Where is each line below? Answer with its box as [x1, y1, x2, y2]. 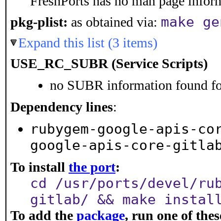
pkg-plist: [10, 14, 68, 30]
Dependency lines [10, 99, 113, 114]
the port [69, 159, 115, 175]
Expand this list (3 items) [18, 35, 157, 50]
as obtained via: [68, 14, 161, 30]
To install [10, 159, 69, 175]
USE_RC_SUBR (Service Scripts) [10, 56, 208, 71]
